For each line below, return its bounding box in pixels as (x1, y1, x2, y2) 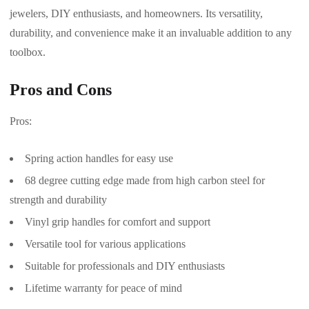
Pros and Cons (10, 80, 112, 99)
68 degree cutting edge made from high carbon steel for (25, 174, 265, 186)
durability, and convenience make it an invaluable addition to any (10, 26, 292, 39)
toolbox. (10, 46, 46, 58)
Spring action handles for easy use (25, 152, 173, 164)
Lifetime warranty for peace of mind (25, 281, 182, 294)
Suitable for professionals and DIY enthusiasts (25, 259, 225, 272)
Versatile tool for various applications (25, 237, 186, 250)
